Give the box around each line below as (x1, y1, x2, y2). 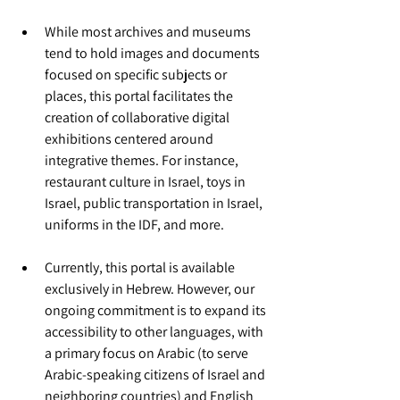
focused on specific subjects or (45, 65, 229, 84)
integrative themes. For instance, (45, 151, 241, 170)
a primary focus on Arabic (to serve (45, 344, 251, 362)
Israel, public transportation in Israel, (45, 194, 265, 212)
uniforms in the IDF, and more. (45, 215, 224, 234)
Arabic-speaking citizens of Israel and (45, 365, 268, 384)
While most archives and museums (45, 22, 254, 41)
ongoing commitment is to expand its (45, 301, 269, 320)
